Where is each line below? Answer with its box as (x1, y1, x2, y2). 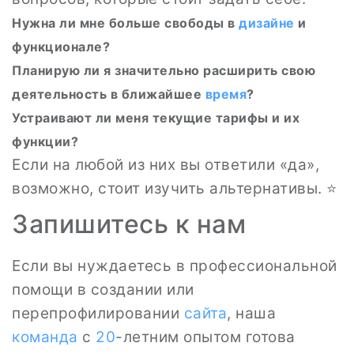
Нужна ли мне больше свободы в (12, 15, 239, 31)
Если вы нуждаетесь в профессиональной (12, 257, 337, 275)
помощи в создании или (12, 281, 194, 299)
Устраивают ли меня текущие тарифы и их (12, 110, 299, 126)
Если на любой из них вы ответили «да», (12, 156, 319, 174)
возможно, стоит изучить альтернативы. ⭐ (12, 179, 337, 198)
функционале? (12, 39, 110, 55)
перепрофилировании (12, 304, 184, 322)
